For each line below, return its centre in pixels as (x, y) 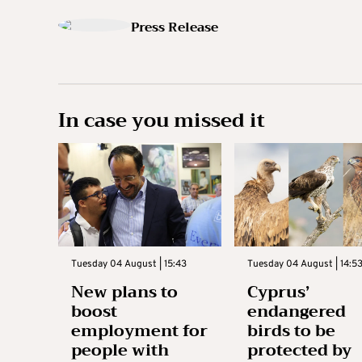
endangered (296, 311)
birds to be (291, 330)
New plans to (124, 292)
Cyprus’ (278, 292)
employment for (139, 330)
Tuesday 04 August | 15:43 (129, 264)
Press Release (175, 27)
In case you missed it (162, 120)
